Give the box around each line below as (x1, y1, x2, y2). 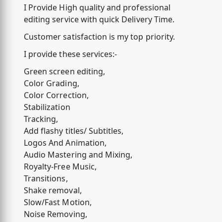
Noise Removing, (23, 209, 87, 220)
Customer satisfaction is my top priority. (23, 31, 175, 43)
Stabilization (23, 102, 70, 113)
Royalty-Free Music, (23, 161, 97, 172)
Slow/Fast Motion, (23, 197, 92, 208)
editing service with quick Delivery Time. (23, 13, 175, 25)
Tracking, (23, 113, 58, 125)
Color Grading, (23, 78, 79, 89)
